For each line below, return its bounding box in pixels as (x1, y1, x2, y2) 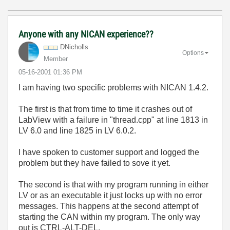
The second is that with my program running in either (18, 180, 208, 189)
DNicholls (60, 43, 88, 51)
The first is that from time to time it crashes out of (18, 105, 192, 113)
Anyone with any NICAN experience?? (18, 29, 154, 40)
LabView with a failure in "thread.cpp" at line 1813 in (18, 116, 208, 124)
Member (44, 55, 68, 63)
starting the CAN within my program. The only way (18, 213, 200, 221)
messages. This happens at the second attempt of (18, 202, 198, 210)
